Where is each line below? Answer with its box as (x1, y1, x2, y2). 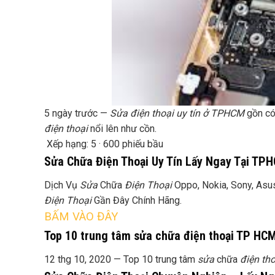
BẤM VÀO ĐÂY (44, 210, 118, 224)
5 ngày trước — (44, 107, 110, 120)
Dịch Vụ (44, 179, 80, 192)
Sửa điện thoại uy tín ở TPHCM (110, 107, 244, 120)
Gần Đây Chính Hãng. (91, 195, 182, 207)
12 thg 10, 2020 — (44, 254, 123, 266)
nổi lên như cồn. (88, 123, 157, 135)
